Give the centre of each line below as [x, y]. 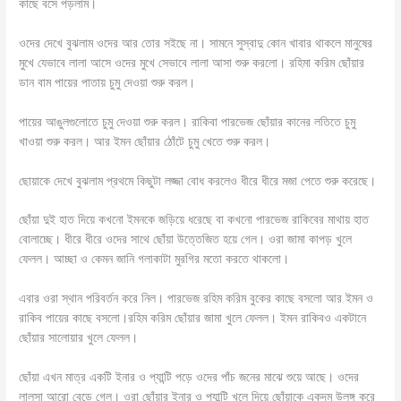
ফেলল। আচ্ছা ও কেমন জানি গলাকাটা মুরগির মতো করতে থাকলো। [154, 259]
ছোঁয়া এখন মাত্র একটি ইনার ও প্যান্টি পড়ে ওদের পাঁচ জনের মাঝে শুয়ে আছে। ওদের [189, 377]
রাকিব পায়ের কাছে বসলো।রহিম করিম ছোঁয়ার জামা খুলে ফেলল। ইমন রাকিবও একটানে [193, 318]
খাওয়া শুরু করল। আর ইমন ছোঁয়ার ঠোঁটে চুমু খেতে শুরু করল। [145, 141]
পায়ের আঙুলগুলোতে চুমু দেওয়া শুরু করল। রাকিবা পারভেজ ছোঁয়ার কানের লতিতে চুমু [188, 121]
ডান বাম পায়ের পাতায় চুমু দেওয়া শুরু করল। [107, 82]
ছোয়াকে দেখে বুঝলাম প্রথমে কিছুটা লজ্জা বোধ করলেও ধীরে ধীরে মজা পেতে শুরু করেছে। [198, 180]
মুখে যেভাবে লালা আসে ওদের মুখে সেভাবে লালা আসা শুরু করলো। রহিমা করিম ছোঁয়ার [192, 62]
